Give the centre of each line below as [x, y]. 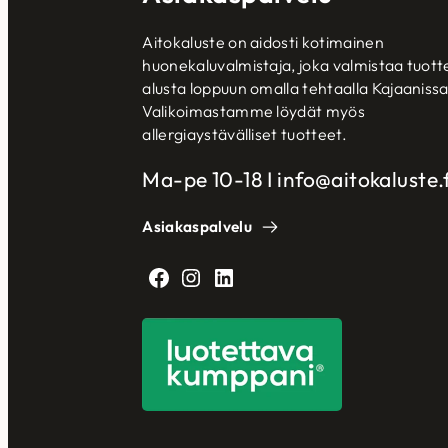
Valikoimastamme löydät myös [253, 110]
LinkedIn [217, 276]
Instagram [188, 276]
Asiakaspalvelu [197, 227]
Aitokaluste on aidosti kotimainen [263, 41]
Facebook [152, 276]
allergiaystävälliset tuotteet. [244, 133]
